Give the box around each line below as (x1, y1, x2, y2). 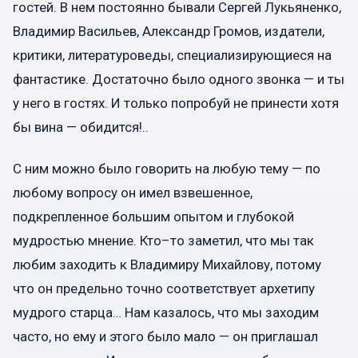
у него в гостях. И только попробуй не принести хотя (13, 95, 339, 112)
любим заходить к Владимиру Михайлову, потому (13, 256, 321, 272)
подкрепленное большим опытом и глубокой (13, 208, 294, 225)
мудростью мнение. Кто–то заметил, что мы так (13, 232, 314, 249)
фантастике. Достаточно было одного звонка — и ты (13, 71, 344, 88)
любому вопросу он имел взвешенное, (13, 184, 253, 201)
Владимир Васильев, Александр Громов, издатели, (13, 23, 324, 40)
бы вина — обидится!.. (13, 119, 149, 136)
